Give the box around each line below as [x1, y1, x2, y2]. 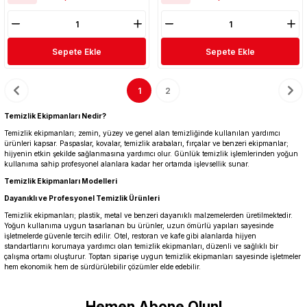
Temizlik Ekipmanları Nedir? [4, 112, 106, 121]
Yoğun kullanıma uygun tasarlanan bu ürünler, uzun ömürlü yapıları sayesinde [4, 221, 273, 230]
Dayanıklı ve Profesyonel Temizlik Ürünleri [4, 194, 160, 203]
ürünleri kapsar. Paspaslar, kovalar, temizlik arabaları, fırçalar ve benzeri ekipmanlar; [4, 139, 288, 148]
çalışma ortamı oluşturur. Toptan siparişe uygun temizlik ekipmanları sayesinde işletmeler [4, 252, 301, 261]
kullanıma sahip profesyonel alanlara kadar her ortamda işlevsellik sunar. [4, 160, 249, 169]
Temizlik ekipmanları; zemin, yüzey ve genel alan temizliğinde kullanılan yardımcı [4, 129, 280, 138]
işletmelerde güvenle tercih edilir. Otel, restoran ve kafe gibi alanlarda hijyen [4, 232, 256, 241]
